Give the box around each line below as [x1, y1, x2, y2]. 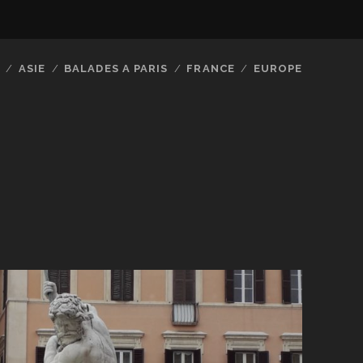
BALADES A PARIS [64, 62, 168, 75]
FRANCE [186, 62, 235, 75]
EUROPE [254, 62, 303, 75]
